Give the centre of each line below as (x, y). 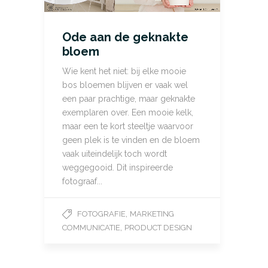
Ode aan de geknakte (125, 37)
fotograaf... (82, 182)
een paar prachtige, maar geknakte (129, 99)
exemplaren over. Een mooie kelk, (128, 113)
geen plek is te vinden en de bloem (131, 140)
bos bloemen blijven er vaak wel (125, 85)
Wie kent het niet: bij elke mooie (124, 71)
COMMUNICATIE (91, 228)
